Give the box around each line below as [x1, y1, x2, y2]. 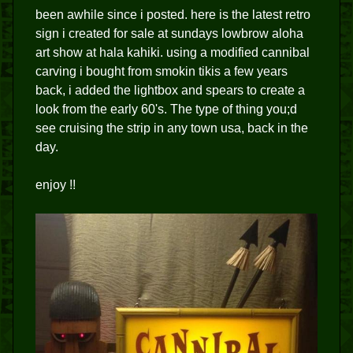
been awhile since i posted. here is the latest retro [35, 8, 310, 21]
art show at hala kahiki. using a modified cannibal [35, 46, 310, 59]
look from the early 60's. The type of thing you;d [35, 102, 297, 116]
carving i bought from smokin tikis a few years [35, 65, 288, 78]
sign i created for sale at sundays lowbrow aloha [35, 27, 303, 40]
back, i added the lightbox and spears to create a [35, 84, 305, 97]
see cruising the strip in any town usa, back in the [35, 121, 308, 135]
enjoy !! [35, 178, 76, 191]
